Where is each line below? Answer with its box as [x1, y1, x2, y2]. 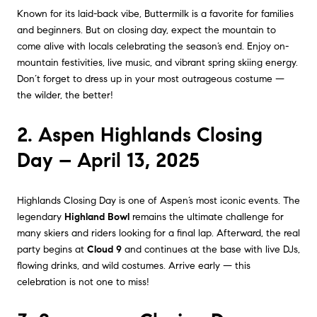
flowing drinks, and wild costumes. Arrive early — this [17, 259, 250, 272]
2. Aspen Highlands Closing [17, 122, 263, 147]
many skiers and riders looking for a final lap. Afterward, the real [17, 226, 300, 239]
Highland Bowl [64, 210, 129, 223]
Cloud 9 [87, 243, 122, 255]
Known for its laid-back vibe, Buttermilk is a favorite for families [17, 8, 294, 21]
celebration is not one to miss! [17, 275, 149, 288]
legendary [17, 210, 64, 223]
